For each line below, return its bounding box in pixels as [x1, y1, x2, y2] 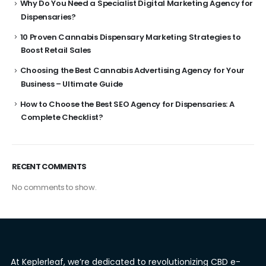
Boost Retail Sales [21, 45, 91, 56]
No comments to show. [12, 181, 97, 193]
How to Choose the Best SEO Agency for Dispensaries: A [20, 98, 235, 110]
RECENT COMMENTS [12, 160, 87, 172]
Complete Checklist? [21, 112, 103, 123]
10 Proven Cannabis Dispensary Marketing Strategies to [20, 31, 241, 43]
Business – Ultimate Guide [21, 78, 123, 90]
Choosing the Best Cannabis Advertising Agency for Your [20, 65, 245, 77]
